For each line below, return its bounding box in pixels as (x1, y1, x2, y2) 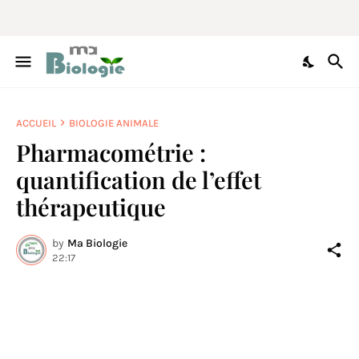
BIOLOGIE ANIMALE (69, 116, 159, 129)
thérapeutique (16, 192, 166, 222)
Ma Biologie (67, 236, 127, 250)
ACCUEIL (16, 116, 56, 129)
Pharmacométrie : (16, 137, 206, 167)
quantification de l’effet (16, 164, 261, 195)
